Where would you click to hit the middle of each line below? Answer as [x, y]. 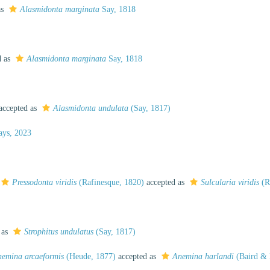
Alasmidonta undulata [91, 108]
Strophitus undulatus [59, 232]
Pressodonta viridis [44, 182]
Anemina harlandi [203, 256]
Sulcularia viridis [230, 182]
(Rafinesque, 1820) [110, 182]
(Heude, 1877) [90, 256]
